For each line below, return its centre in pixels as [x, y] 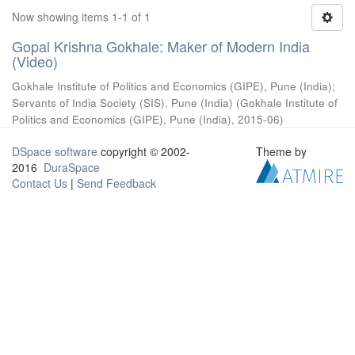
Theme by [283, 151]
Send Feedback [116, 183]
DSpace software [55, 151]
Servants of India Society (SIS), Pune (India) [122, 103]
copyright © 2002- [144, 151]
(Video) [35, 61]
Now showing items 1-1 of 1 [81, 17]
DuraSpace [72, 167]
